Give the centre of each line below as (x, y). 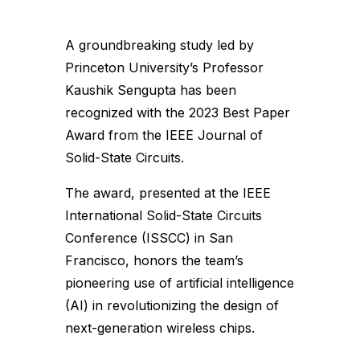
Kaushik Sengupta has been (150, 90)
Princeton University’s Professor (164, 67)
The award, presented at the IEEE (168, 193)
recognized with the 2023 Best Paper (177, 112)
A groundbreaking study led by (159, 45)
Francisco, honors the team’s (154, 260)
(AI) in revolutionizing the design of (172, 305)
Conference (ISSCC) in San (149, 238)
